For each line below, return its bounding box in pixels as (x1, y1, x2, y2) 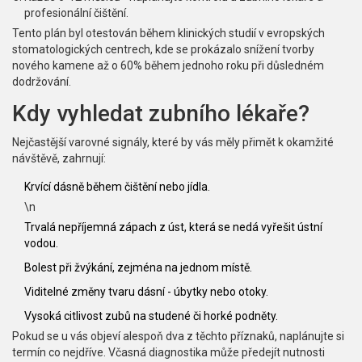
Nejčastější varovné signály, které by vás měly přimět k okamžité (12, 136, 334, 149)
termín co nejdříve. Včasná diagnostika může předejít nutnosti (12, 346, 325, 360)
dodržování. (12, 75, 71, 89)
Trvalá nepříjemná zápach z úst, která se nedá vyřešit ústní (24, 221, 322, 234)
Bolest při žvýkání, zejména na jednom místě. (24, 261, 252, 275)
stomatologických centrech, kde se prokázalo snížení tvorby (12, 43, 314, 57)
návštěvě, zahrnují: (12, 152, 106, 166)
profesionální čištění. (24, 6, 128, 20)
